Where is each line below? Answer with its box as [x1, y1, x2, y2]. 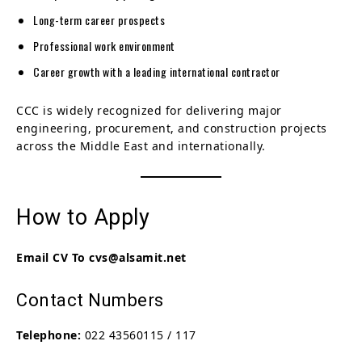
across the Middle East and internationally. [16, 137, 266, 154]
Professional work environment [33, 36, 175, 54]
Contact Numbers [16, 289, 164, 310]
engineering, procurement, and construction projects [16, 120, 327, 136]
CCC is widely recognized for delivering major [16, 102, 282, 118]
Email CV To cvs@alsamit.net [16, 249, 187, 265]
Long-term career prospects [33, 11, 165, 28]
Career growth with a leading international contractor [33, 62, 280, 80]
